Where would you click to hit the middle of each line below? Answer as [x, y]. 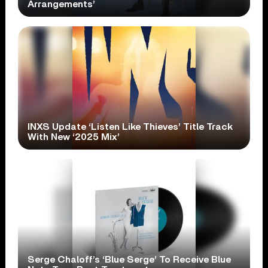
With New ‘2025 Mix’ [74, 137]
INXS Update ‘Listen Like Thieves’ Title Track [130, 127]
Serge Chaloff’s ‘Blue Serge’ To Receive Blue [130, 260]
